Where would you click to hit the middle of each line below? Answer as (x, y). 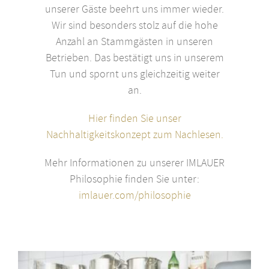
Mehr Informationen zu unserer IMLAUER (134, 163)
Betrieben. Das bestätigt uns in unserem (134, 58)
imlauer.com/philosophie (134, 195)
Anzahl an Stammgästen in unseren (134, 41)
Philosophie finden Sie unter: (134, 179)
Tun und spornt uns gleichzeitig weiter (134, 74)
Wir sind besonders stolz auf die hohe (134, 25)
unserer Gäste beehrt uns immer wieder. (134, 9)
